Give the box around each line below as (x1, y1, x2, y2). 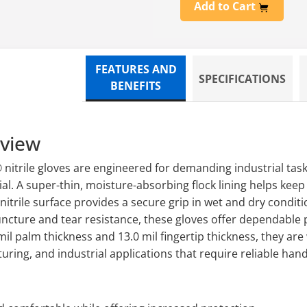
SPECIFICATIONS (199, 71, 286, 86)
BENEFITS (110, 78, 162, 94)
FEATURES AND (95, 62, 177, 77)
